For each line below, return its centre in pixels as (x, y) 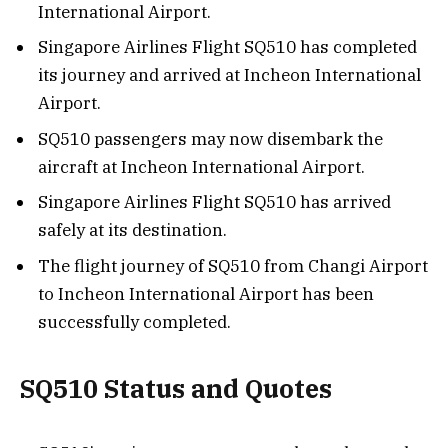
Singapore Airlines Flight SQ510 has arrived (214, 202)
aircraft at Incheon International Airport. (201, 166)
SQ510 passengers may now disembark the (210, 138)
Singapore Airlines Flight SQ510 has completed (227, 47)
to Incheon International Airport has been (206, 293)
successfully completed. (134, 321)
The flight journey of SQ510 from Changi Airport (233, 265)
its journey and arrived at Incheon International (229, 75)
